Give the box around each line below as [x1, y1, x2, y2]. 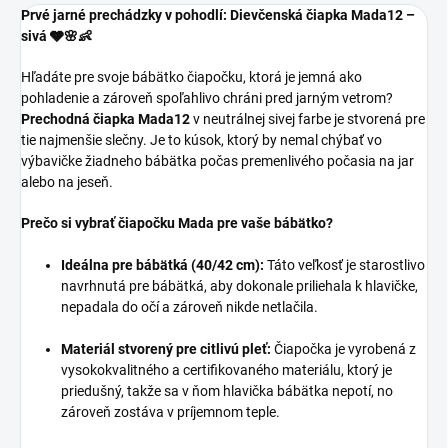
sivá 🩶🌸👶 [21, 28, 92, 45]
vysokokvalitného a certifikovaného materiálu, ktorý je [61, 362, 392, 379]
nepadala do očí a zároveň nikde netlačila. [61, 299, 318, 316]
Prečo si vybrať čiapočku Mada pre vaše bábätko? [21, 215, 333, 232]
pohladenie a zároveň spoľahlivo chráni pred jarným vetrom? [21, 90, 393, 107]
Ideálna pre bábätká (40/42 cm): [61, 257, 264, 274]
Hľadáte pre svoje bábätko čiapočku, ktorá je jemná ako [21, 69, 362, 86]
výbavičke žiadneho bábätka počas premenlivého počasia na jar [21, 153, 414, 170]
